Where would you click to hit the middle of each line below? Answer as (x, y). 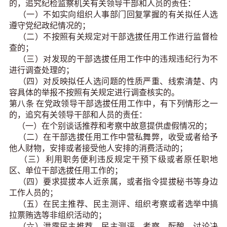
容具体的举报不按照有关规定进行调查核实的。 (94, 93)
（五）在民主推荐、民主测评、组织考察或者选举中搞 (113, 204)
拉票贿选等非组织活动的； (59, 215)
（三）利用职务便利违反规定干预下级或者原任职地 (113, 160)
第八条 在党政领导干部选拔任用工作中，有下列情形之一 (113, 104)
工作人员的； (34, 193)
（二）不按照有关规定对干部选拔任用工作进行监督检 (113, 37)
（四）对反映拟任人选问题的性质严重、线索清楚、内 (113, 82)
